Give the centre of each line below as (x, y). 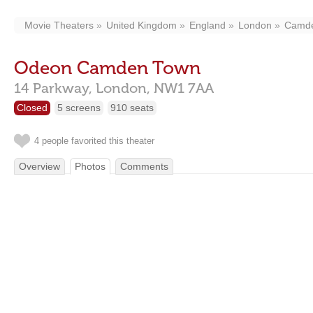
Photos (90, 166)
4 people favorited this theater (94, 141)
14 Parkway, (53, 88)
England (208, 25)
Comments (144, 166)
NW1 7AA (184, 88)
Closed (32, 108)
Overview (39, 166)
